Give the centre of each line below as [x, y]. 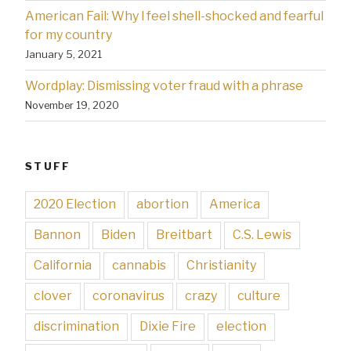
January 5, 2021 [63, 54]
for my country [69, 34]
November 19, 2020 [72, 105]
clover [53, 296]
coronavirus [128, 296]
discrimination [76, 327]
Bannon [57, 235]
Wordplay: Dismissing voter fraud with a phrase [164, 85]
